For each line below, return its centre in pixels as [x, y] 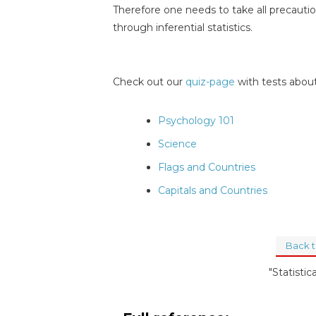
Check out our [149, 82]
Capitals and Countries [213, 191]
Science [177, 144]
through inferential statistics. [183, 27]
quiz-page [210, 82]
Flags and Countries [207, 168]
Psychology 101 [196, 121]
